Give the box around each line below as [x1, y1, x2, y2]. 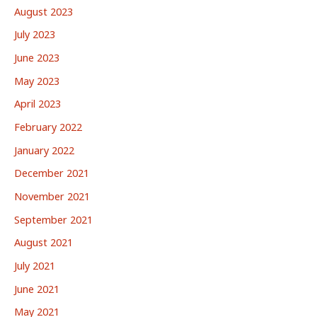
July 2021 [14, 258, 55, 272]
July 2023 [14, 27, 55, 42]
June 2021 [14, 281, 59, 296]
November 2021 [14, 188, 90, 203]
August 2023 [14, 4, 73, 18]
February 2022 [14, 120, 82, 134]
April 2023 [14, 96, 61, 111]
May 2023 [14, 73, 59, 88]
